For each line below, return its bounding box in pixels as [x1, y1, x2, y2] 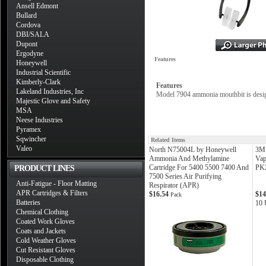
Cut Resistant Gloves [16, 246, 75, 254]
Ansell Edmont [16, 2, 58, 10]
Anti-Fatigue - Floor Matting [16, 179, 97, 188]
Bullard [16, 11, 37, 20]
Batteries [16, 198, 40, 207]
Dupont [16, 40, 37, 48]
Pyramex [16, 125, 41, 134]
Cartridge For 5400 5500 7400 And [149, 163, 249, 172]
